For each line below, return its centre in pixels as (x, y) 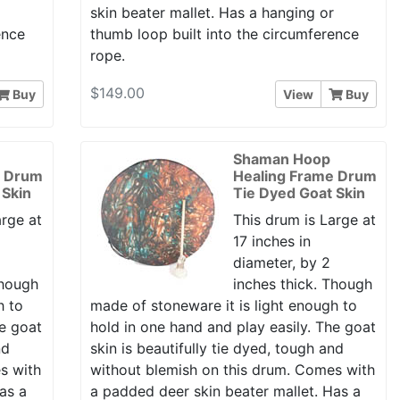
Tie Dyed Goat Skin (299, 192)
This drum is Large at (304, 219)
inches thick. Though (302, 283)
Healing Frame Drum (304, 175)
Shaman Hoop (281, 158)
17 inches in (271, 241)
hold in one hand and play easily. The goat (233, 326)
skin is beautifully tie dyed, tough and (217, 348)
